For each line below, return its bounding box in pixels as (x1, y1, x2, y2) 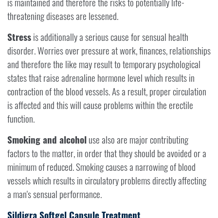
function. (7, 112, 35, 126)
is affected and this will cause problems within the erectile (7, 98, 193, 112)
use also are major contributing (87, 133, 188, 146)
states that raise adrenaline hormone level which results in (7, 71, 195, 85)
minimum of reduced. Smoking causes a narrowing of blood (7, 160, 196, 174)
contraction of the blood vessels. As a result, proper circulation (7, 85, 206, 98)
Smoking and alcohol (7, 133, 87, 146)
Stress (7, 30, 31, 44)
